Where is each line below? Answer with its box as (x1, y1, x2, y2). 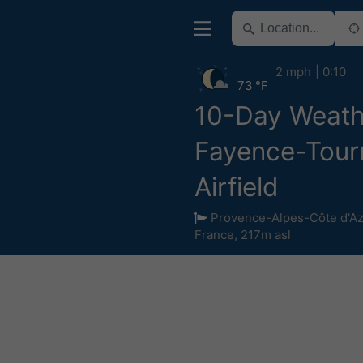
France (194, 227, 234, 242)
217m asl (241, 227, 291, 242)
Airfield (194, 171, 279, 203)
